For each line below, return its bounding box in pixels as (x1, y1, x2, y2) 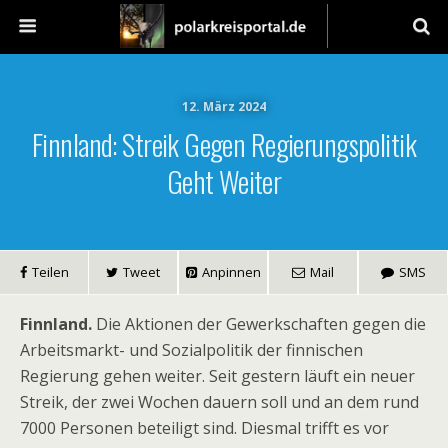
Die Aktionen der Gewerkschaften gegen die (92, 313, 426, 335)
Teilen (31, 263, 69, 281)
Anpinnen (201, 263, 261, 281)
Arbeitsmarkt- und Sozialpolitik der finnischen (20, 339, 363, 361)
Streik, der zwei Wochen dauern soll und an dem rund (20, 391, 419, 413)
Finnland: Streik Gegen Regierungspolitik (32, 123, 416, 165)
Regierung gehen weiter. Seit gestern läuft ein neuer (20, 365, 415, 387)
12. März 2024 (182, 98, 266, 115)
